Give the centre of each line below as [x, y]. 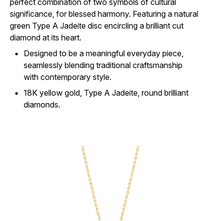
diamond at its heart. [46, 37]
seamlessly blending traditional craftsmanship [103, 65]
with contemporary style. [68, 77]
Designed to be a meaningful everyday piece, [104, 53]
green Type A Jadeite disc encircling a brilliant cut [97, 26]
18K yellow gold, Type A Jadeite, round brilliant [106, 93]
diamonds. [43, 105]
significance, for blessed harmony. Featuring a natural [104, 14]
